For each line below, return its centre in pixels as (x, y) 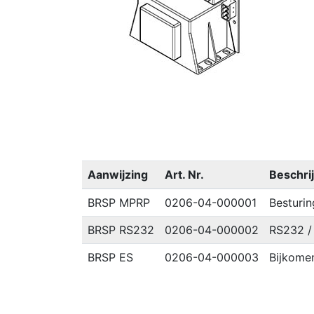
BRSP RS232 (121, 230)
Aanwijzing (117, 175)
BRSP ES (110, 257)
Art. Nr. (184, 175)
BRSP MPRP (118, 203)
